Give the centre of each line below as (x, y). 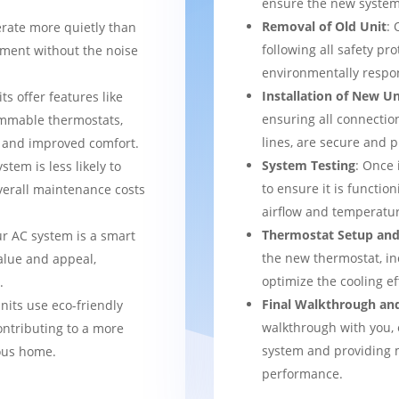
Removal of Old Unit (325, 26)
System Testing (309, 165)
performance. (303, 373)
